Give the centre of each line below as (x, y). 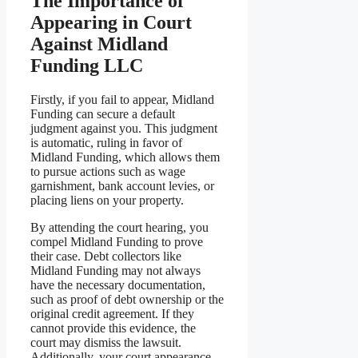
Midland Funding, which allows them (125, 157)
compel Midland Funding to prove (117, 242)
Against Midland (99, 44)
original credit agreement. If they (112, 314)
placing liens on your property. (107, 201)
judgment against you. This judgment (124, 129)
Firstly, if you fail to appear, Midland (122, 100)
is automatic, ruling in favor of (106, 143)
